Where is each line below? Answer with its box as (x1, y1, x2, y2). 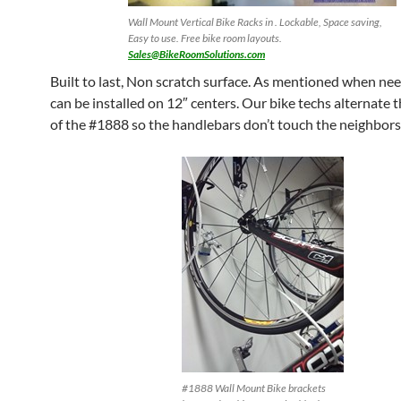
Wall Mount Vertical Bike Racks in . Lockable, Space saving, (128, 15, 382, 29)
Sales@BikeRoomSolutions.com (128, 47, 265, 61)
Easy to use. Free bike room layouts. (128, 31, 282, 45)
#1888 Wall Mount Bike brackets (181, 381, 326, 395)
